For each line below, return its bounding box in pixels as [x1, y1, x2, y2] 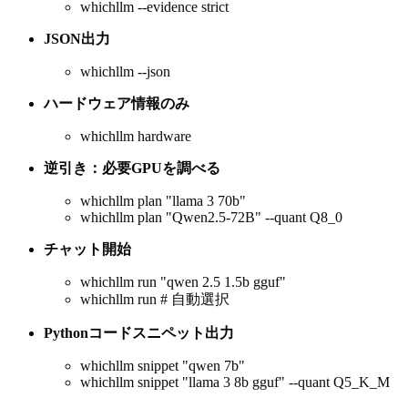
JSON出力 [44, 31, 110, 47]
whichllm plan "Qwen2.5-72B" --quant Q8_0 [80, 209, 342, 226]
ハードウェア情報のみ [44, 96, 189, 112]
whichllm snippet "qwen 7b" [80, 358, 245, 374]
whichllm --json [80, 64, 170, 80]
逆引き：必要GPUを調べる [44, 160, 220, 177]
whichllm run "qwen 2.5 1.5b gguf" [80, 274, 286, 291]
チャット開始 [44, 241, 131, 258]
